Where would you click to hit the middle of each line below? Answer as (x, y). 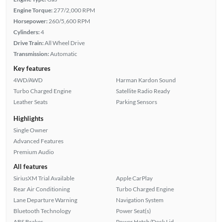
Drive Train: (28, 43)
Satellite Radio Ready (143, 91)
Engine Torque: (33, 10)
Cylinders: (26, 32)
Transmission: (31, 54)
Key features (32, 68)
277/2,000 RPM (74, 10)
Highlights (28, 118)
